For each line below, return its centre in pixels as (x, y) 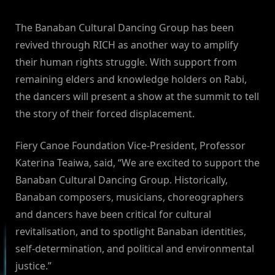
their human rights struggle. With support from (126, 62)
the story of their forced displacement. (105, 114)
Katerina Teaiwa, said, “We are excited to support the (137, 163)
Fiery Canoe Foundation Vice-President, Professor (130, 146)
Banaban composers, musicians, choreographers (130, 197)
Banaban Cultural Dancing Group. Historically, (122, 180)
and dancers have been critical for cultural (113, 215)
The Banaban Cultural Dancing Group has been (125, 28)
